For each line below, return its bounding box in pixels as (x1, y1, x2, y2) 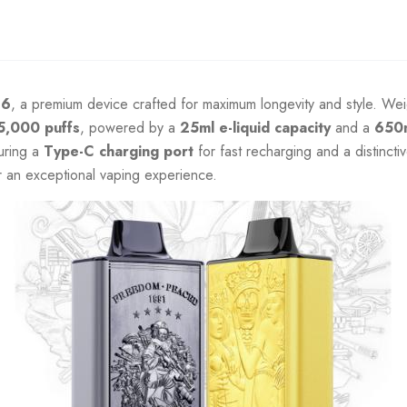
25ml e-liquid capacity (180, 117, 331, 138)
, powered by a (80, 117, 180, 138)
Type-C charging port (44, 141, 194, 162)
